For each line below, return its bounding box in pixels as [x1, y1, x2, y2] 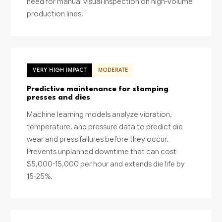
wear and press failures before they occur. [27, 134, 169, 144]
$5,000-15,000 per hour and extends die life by [27, 159, 185, 168]
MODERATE [98, 67, 128, 74]
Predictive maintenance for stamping [27, 85, 169, 93]
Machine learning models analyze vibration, [27, 109, 172, 119]
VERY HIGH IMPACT [32, 67, 87, 74]
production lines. [27, 9, 84, 19]
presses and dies [27, 93, 91, 102]
